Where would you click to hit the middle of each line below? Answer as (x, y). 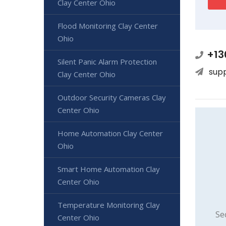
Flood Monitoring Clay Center (108, 26)
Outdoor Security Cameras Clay (112, 97)
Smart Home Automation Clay (109, 169)
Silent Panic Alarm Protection (107, 62)
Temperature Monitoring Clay (109, 205)
